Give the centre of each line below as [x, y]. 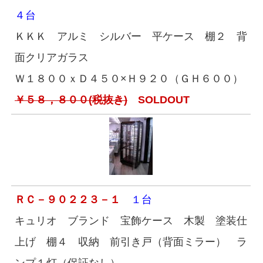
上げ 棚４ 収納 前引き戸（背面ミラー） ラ [131, 242]
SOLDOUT [159, 100]
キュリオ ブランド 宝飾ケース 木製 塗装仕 [131, 221]
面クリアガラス [52, 58]
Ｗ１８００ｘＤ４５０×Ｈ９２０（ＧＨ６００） [129, 79]
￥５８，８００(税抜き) [71, 100]
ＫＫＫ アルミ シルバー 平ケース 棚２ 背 [131, 36]
